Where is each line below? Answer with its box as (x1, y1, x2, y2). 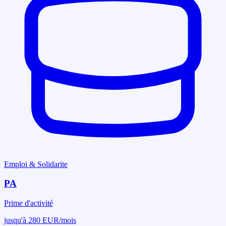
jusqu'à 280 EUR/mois (4, 215, 76, 224)
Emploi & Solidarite (4, 159, 68, 168)
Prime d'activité (4, 198, 53, 207)
